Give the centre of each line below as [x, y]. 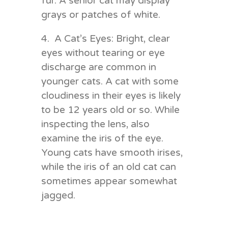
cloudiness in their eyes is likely [111, 95]
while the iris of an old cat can [108, 167]
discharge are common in [98, 67]
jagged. [58, 195]
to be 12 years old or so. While [110, 110]
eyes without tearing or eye [103, 53]
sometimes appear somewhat [109, 181]
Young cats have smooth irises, [112, 152]
